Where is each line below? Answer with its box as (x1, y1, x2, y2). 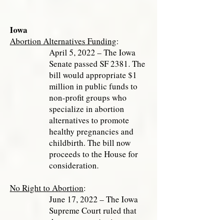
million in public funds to (49, 81, 137, 92)
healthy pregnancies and (49, 126, 134, 137)
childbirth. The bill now (49, 137, 131, 148)
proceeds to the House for (49, 148, 138, 160)
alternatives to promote (49, 114, 129, 126)
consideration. (49, 160, 99, 171)
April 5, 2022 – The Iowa (49, 47, 136, 58)
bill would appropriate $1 (49, 69, 137, 81)
